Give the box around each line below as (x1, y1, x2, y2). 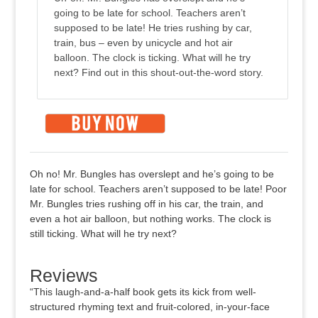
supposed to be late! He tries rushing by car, (54, 21, 253, 33)
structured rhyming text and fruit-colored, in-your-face (30, 301, 270, 313)
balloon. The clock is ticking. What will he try (54, 51, 251, 63)
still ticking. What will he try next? (30, 227, 177, 239)
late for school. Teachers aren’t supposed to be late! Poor (30, 182, 287, 194)
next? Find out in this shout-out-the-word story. (54, 66, 264, 78)
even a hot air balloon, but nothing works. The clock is (30, 212, 272, 224)
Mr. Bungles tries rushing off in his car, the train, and (30, 197, 264, 209)
